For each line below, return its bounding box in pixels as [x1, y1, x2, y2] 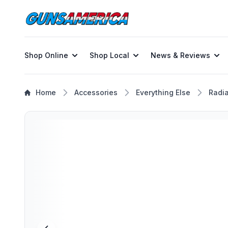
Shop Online [24, 51, 68, 60]
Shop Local [90, 51, 129, 60]
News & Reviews [151, 51, 210, 60]
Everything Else [136, 88, 190, 97]
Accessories [74, 88, 118, 97]
